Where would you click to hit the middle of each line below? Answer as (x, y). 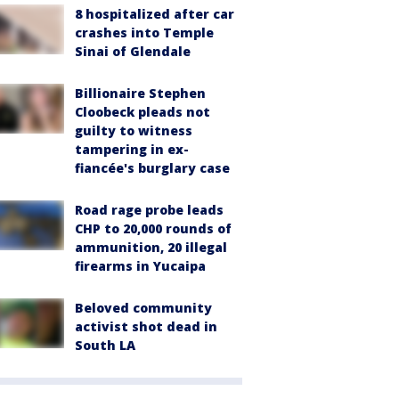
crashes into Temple (144, 32)
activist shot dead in (146, 326)
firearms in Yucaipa (140, 265)
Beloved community (143, 307)
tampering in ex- (132, 149)
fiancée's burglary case (152, 167)
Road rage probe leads (149, 209)
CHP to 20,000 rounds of (153, 228)
